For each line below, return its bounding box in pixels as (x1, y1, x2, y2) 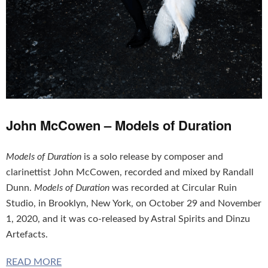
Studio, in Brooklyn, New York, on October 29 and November (6, 199, 261, 209)
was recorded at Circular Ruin (109, 183, 237, 193)
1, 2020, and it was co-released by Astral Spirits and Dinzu (6, 214, 250, 224)
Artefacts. (6, 230, 48, 240)
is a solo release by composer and (81, 152, 223, 162)
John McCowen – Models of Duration (6, 115, 232, 135)
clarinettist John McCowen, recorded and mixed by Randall (6, 167, 254, 178)
